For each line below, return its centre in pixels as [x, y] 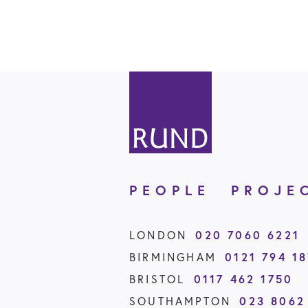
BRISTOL [157, 279]
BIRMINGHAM [173, 257]
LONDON [158, 235]
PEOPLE [170, 190]
